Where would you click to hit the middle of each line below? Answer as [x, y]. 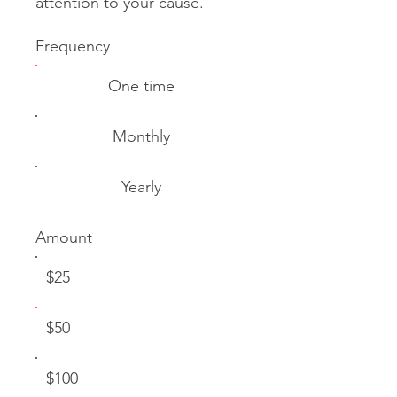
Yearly [142, 187]
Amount [64, 237]
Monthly [142, 136]
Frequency [73, 46]
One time [142, 86]
